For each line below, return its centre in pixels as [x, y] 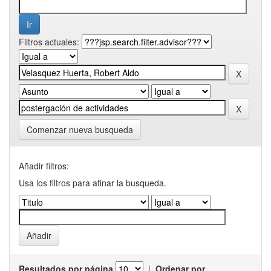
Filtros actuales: [49, 42]
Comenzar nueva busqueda [80, 129]
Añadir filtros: [44, 166]
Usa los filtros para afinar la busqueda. [93, 183]
